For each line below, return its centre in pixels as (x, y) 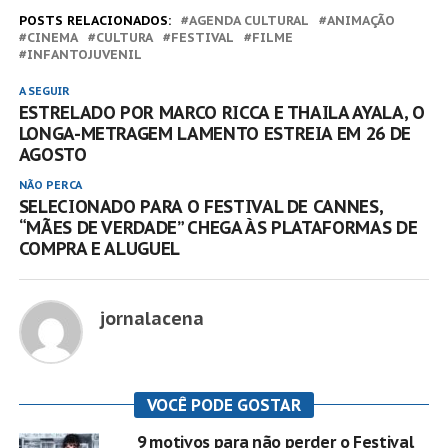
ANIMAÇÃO (360, 20)
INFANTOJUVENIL (84, 54)
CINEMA (52, 37)
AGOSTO (52, 154)
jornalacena (151, 318)
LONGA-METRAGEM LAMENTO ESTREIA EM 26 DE (214, 133)
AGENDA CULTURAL (248, 20)
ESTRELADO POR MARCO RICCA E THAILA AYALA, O (221, 112)
